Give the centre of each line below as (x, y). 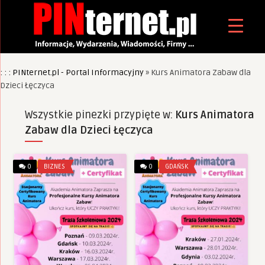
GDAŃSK (177, 167)
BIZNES (54, 167)
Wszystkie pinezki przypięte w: (100, 115)
